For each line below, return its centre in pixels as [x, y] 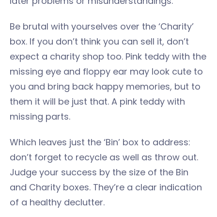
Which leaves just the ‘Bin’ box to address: [100, 142]
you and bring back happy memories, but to [105, 86]
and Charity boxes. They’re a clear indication [106, 187]
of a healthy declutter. [57, 202]
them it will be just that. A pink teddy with [97, 101]
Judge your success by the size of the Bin [99, 172]
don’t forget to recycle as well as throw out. [104, 157]
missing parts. [42, 116]
